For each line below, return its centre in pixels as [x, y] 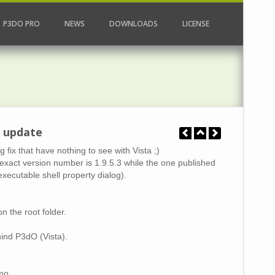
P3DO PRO [21, 24]
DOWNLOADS [134, 24]
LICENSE [196, 24]
